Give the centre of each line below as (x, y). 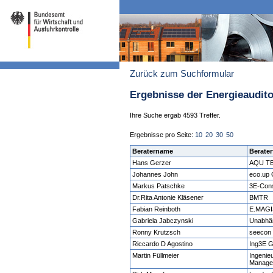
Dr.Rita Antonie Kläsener (168, 198)
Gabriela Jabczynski (163, 221)
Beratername (153, 151)
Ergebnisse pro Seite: (162, 135)
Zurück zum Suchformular (182, 74)
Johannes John (155, 175)
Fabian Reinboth (157, 209)
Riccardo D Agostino (163, 244)
